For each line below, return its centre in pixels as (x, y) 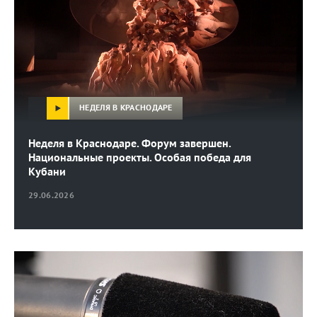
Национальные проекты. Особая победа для (140, 157)
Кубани (47, 171)
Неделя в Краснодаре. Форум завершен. (129, 143)
